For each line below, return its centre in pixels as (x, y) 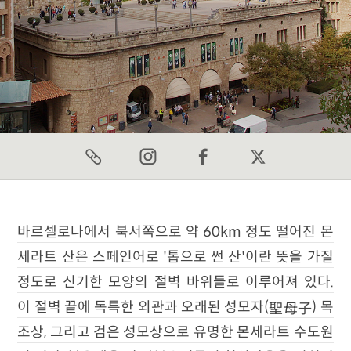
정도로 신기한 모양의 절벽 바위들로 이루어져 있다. (175, 282)
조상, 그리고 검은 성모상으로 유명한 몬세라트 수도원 (175, 332)
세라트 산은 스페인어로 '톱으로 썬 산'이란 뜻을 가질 (175, 257)
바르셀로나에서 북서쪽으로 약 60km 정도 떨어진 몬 (175, 232)
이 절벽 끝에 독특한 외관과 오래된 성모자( (143, 307)
